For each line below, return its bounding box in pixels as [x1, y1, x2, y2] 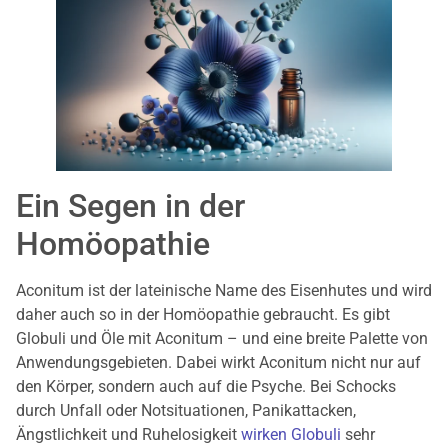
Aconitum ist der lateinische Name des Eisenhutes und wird [16, 281, 432, 301]
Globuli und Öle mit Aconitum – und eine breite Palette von [16, 329, 428, 349]
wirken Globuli [241, 425, 341, 445]
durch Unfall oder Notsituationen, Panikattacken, [16, 401, 356, 421]
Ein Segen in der [16, 187, 245, 226]
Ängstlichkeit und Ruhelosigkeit [16, 425, 241, 445]
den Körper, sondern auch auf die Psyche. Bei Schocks [16, 377, 396, 397]
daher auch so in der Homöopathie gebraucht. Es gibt [16, 305, 390, 325]
